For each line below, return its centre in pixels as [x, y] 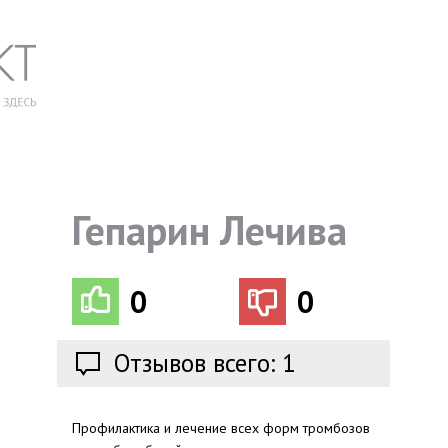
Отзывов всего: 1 [205, 363]
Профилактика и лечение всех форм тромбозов [221, 428]
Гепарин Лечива [209, 230]
